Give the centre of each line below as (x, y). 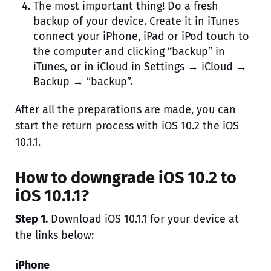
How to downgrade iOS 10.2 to (126, 178)
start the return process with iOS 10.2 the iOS (127, 126)
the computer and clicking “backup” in (129, 51)
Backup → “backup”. (83, 81)
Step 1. (31, 219)
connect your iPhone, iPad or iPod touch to (141, 36)
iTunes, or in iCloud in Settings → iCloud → (140, 66)
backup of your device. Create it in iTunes (136, 21)
